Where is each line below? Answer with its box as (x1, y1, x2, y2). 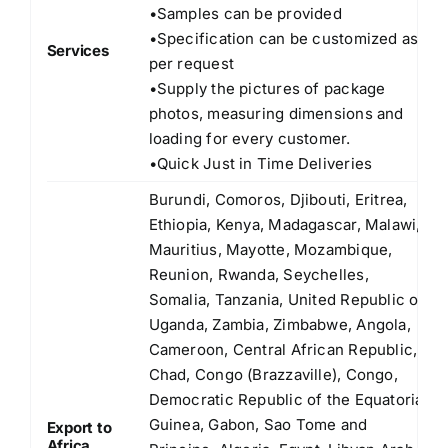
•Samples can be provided (148, 3, 342, 23)
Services (46, 40, 109, 60)
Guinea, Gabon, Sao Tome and (148, 414, 368, 434)
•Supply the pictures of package (148, 78, 386, 98)
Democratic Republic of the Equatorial (148, 389, 428, 409)
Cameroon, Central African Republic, (148, 339, 418, 359)
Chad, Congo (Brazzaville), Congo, (148, 364, 398, 384)
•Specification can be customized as (148, 28, 419, 48)
